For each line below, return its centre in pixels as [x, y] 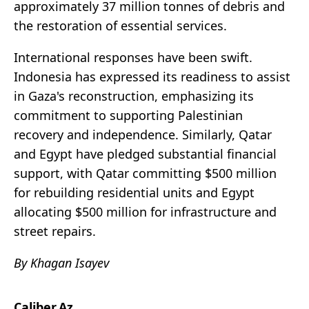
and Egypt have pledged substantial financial [145, 154]
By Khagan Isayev [61, 263]
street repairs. [58, 231]
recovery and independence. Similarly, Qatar [143, 135]
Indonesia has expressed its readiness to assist [152, 77]
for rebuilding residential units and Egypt [134, 193]
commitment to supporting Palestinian [128, 116]
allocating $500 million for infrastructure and [145, 212]
